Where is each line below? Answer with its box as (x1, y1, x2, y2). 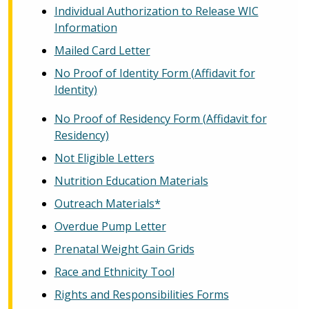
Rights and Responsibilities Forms (54, 286, 229, 302)
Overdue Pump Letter (54, 218, 166, 234)
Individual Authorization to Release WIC (54, 3, 259, 19)
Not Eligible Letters (54, 150, 154, 166)
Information (54, 19, 117, 35)
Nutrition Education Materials (54, 172, 208, 188)
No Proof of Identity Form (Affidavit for (54, 65, 255, 81)
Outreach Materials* (54, 195, 161, 211)
